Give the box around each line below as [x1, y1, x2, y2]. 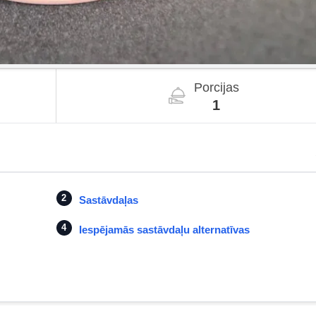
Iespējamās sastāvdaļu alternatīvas [78, 224, 250, 236]
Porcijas [193, 80, 239, 95]
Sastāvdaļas [78, 194, 138, 206]
